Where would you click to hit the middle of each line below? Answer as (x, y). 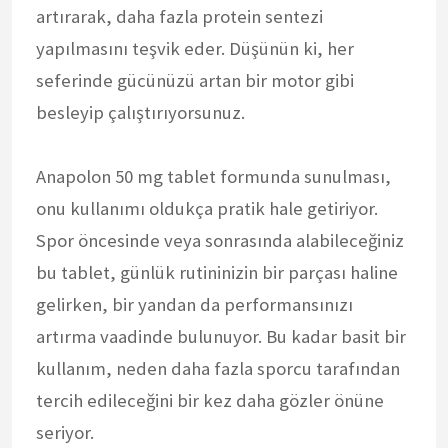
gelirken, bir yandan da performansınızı (194, 304)
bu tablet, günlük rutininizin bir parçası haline (217, 272)
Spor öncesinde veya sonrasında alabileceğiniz (220, 240)
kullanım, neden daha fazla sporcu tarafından (218, 368)
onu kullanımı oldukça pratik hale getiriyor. (207, 208)
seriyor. (65, 432)
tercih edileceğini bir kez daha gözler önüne (210, 400)
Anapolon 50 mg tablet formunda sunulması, (213, 176)
